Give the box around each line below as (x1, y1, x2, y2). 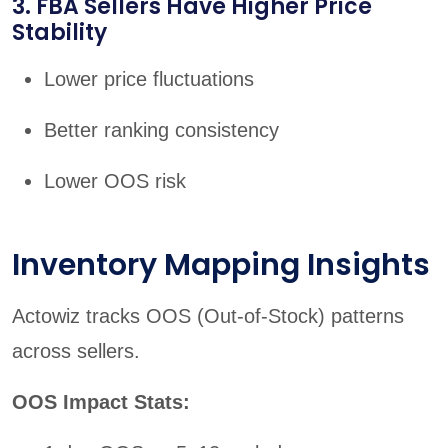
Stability (12, 17, 107, 49)
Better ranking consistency (44, 119, 279, 142)
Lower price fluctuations (44, 68, 254, 91)
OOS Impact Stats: (12, 391, 190, 414)
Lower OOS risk (44, 170, 186, 193)
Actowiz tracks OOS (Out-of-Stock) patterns (12, 305, 404, 328)
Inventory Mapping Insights (12, 244, 430, 287)
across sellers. (12, 340, 140, 363)
